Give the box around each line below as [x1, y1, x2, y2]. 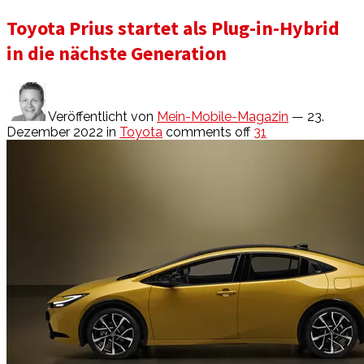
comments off [166, 123, 250, 140]
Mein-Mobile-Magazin [157, 108, 288, 124]
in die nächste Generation [6, 40, 227, 66]
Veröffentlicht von [45, 108, 157, 124]
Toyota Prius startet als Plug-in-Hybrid [6, 15, 340, 41]
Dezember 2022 [6, 123, 103, 140]
